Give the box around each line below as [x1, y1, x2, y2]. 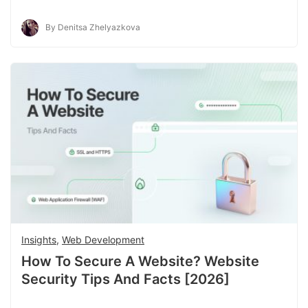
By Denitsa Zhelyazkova [45, 21, 140, 32]
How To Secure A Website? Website [21, 253, 259, 270]
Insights [21, 234, 56, 246]
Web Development [62, 234, 144, 246]
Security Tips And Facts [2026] [21, 271, 230, 288]
